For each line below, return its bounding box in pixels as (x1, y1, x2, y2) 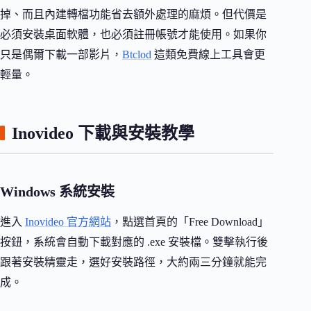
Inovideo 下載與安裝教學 (12, 124, 194, 142)
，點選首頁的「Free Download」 (111, 215, 269, 228)
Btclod (122, 48, 151, 60)
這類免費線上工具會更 (151, 48, 265, 60)
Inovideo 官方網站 (25, 215, 111, 228)
